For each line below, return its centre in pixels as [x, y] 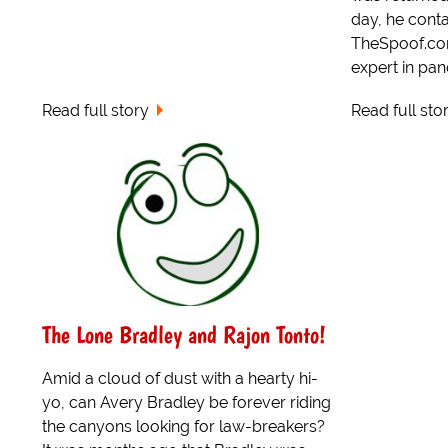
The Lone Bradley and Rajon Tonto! [184, 335]
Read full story [95, 110]
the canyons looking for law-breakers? [183, 426]
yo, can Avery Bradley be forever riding [186, 402]
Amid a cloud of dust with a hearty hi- [180, 378]
